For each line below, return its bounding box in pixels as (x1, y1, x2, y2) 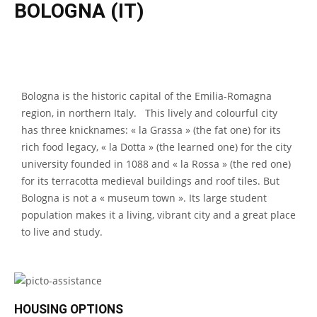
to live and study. (21, 225, 128, 238)
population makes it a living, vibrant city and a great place (21, 208, 296, 221)
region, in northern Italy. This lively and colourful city (21, 106, 277, 120)
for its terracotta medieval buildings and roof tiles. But (21, 174, 279, 188)
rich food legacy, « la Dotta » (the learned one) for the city (21, 140, 292, 154)
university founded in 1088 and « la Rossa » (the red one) (21, 157, 291, 171)
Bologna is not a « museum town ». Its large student (21, 191, 267, 204)
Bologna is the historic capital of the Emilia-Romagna (21, 89, 272, 103)
